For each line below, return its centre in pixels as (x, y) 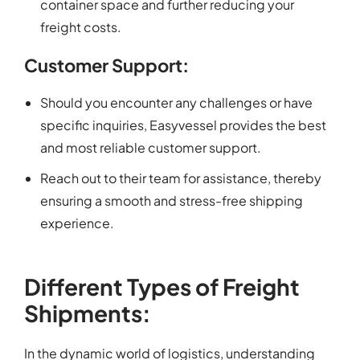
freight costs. (81, 27)
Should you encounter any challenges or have (176, 103)
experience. (77, 223)
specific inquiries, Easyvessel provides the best (183, 125)
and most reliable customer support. (151, 148)
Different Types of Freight (162, 287)
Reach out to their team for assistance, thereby (181, 178)
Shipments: (88, 313)
